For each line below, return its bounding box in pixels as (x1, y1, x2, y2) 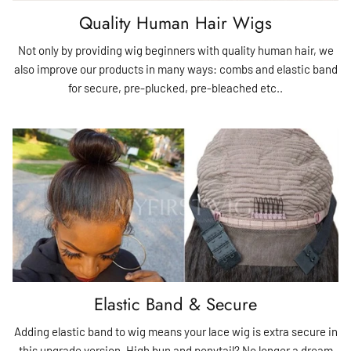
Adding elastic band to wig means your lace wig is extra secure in (13, 324, 338, 338)
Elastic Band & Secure (94, 291, 257, 317)
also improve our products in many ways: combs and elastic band (13, 62, 338, 77)
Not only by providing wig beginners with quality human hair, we (17, 43, 334, 58)
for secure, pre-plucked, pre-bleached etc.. (68, 81, 283, 96)
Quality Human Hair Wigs (79, 10, 272, 36)
